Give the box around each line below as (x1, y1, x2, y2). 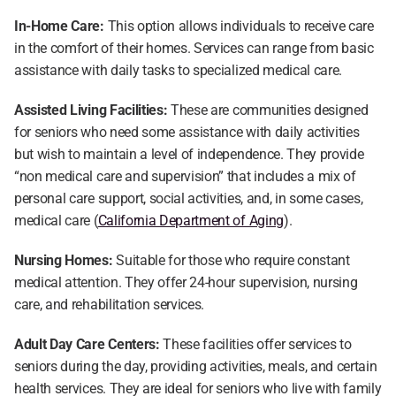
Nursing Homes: (14, 252, 113, 269)
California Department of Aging (97, 212, 284, 229)
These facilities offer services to (159, 336, 352, 353)
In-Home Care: (14, 18, 104, 34)
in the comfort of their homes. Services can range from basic (14, 40, 374, 57)
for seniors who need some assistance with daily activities (14, 124, 360, 141)
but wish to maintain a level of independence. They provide (14, 146, 364, 163)
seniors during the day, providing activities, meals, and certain (14, 358, 377, 375)
